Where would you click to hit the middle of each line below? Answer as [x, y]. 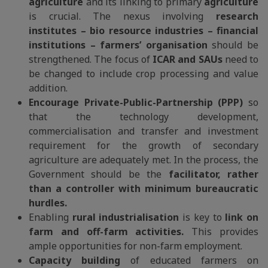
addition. [48, 88]
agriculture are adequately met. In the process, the [144, 160]
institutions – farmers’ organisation [121, 45]
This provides [221, 232]
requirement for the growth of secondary [144, 145]
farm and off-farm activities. [106, 232]
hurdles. [48, 203]
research [231, 16]
